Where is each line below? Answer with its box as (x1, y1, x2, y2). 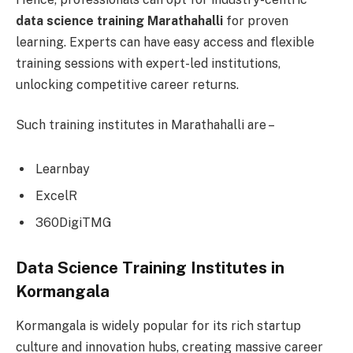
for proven (223, 13, 288, 28)
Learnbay (35, 161, 90, 176)
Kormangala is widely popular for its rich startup (16, 318, 301, 333)
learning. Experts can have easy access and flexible (16, 34, 314, 50)
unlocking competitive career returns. (16, 76, 242, 92)
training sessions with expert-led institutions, (16, 55, 281, 71)
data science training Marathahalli (16, 13, 223, 28)
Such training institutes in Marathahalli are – (16, 117, 275, 133)
